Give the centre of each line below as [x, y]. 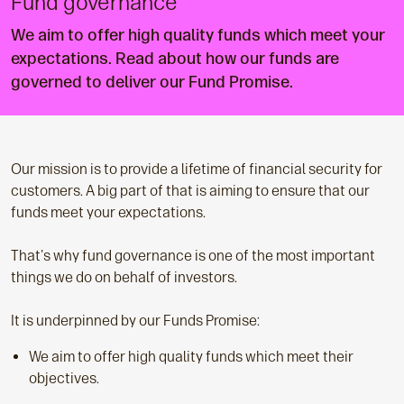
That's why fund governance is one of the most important [193, 256]
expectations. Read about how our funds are [175, 59]
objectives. [64, 378]
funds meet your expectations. [108, 212]
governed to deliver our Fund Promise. [152, 82]
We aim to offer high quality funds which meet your [198, 35]
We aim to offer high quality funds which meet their [191, 357]
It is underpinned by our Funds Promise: [135, 321]
